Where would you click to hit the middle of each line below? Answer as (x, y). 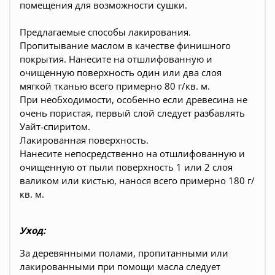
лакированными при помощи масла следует (120, 267)
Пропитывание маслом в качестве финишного (125, 46)
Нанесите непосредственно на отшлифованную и (132, 154)
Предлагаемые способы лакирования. (105, 32)
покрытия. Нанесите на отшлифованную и (116, 59)
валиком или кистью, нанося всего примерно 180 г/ (137, 181)
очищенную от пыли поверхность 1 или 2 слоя (126, 167)
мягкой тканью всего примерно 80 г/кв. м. (115, 86)
